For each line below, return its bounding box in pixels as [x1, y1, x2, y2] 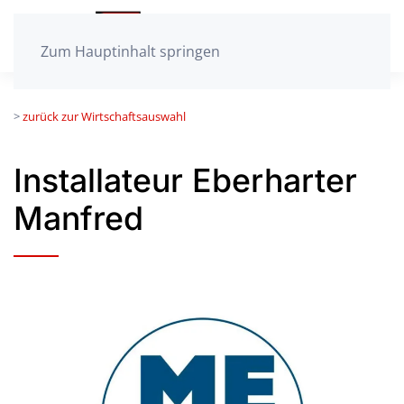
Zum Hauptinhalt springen [41, 41, 220, 61]
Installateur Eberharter [14, 161, 357, 200]
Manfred [14, 198, 143, 238]
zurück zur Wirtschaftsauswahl [23, 108, 186, 124]
